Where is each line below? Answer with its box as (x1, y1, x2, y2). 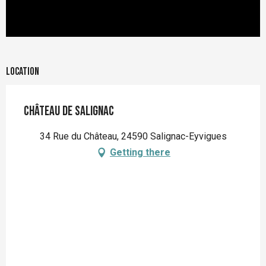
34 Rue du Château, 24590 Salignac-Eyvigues (39, 131, 227, 142)
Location (6, 65, 39, 78)
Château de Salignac (24, 103, 114, 120)
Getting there (110, 147, 170, 159)
